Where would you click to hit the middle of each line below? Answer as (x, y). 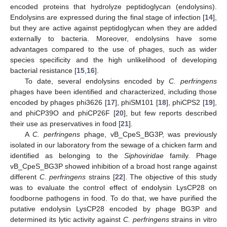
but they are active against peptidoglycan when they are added (113, 28)
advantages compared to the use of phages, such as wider (113, 49)
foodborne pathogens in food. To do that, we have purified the (113, 198)
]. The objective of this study (170, 177)
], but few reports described (170, 113)
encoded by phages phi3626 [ (59, 102)
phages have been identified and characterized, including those (113, 91)
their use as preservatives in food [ (65, 123)
